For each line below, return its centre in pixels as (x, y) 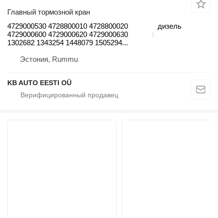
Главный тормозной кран (49, 12)
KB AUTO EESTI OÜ (39, 83)
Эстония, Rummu (49, 59)
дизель (170, 26)
